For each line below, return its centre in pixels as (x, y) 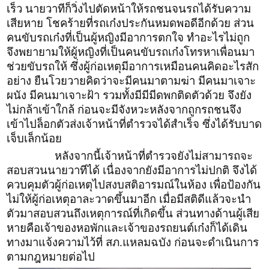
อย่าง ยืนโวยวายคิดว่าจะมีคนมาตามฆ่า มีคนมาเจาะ (131, 80)
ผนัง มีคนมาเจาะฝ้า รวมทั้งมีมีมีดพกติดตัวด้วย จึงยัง (129, 95)
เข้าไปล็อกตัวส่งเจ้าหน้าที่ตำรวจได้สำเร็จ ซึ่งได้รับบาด (134, 124)
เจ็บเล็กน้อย (34, 138)
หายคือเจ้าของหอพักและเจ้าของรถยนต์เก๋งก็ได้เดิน (127, 228)
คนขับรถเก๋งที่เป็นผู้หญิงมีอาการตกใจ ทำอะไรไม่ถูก (128, 37)
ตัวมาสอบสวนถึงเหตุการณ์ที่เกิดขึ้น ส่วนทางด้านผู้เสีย (133, 213)
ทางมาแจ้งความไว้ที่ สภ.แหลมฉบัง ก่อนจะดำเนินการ (133, 242)
